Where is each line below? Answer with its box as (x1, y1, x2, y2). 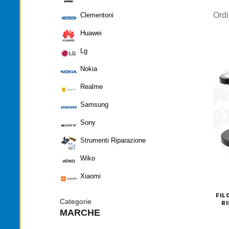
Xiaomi (80, 172, 101, 180)
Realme (80, 83, 103, 91)
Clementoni (80, 11, 113, 19)
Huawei (80, 29, 102, 37)
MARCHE (60, 207, 100, 218)
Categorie (60, 197, 91, 205)
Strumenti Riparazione (80, 136, 146, 145)
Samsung (80, 101, 108, 109)
